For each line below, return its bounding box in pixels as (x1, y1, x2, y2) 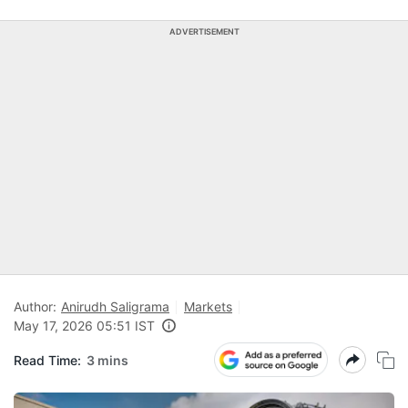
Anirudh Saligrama (61, 299, 169, 314)
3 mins (87, 352, 128, 368)
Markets (184, 299, 232, 314)
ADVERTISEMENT (168, 26, 240, 36)
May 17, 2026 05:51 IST (14, 318, 155, 333)
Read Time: (14, 352, 81, 368)
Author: (14, 299, 56, 314)
